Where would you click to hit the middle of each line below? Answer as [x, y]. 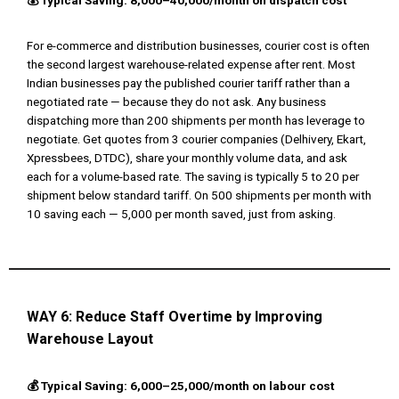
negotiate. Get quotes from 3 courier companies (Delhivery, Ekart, [196, 139]
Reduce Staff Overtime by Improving [199, 317]
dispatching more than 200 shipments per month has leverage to [196, 121]
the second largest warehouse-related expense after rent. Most [191, 65]
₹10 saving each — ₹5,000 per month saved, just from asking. [181, 214]
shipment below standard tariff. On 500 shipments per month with [199, 195]
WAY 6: [51, 317]
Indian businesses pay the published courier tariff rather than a [188, 83]
